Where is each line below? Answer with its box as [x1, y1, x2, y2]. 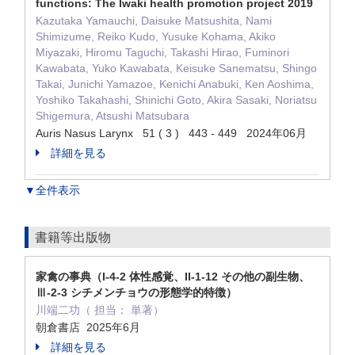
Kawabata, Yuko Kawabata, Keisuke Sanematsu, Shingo [36, 62, 317, 74]
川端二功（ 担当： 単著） [36, 303, 164, 316]
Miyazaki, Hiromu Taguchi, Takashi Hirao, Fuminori [36, 46, 289, 59]
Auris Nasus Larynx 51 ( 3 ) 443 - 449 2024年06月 [36, 127, 307, 139]
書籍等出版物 [35, 231, 111, 244]
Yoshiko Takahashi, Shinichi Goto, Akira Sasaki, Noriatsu [36, 94, 317, 106]
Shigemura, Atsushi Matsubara [36, 109, 189, 122]
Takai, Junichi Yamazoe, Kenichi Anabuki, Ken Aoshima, [36, 78, 314, 90]
